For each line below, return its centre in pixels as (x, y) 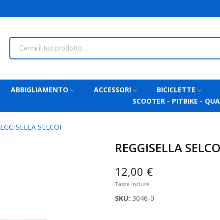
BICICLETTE (176, 90)
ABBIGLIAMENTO (39, 90)
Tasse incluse (132, 184)
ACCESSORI (112, 90)
